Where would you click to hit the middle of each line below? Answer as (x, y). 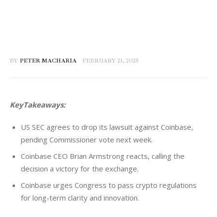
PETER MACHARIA (48, 61)
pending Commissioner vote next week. (86, 139)
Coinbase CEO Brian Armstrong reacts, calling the (102, 156)
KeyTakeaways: (38, 105)
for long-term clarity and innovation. (80, 198)
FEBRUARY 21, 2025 (111, 61)
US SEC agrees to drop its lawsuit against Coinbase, (107, 127)
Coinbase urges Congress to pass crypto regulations (108, 185)
